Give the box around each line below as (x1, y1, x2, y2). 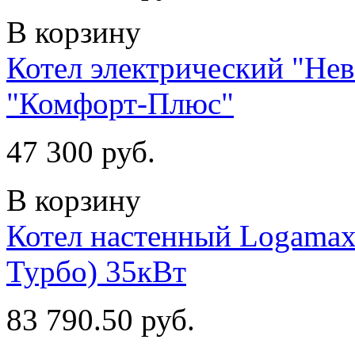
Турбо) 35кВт (6, 254, 186, 288)
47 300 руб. (6, 134, 155, 169)
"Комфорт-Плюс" (6, 86, 234, 120)
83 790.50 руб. (6, 302, 195, 337)
